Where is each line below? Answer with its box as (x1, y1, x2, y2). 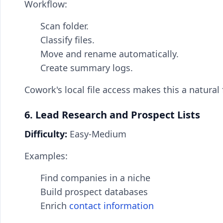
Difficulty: (24, 128, 67, 140)
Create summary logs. (40, 62, 133, 74)
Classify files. (40, 34, 95, 46)
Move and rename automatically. (40, 48, 179, 60)
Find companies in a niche (40, 172, 150, 184)
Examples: (24, 150, 68, 162)
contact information (69, 200, 154, 212)
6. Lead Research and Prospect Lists (24, 108, 200, 121)
